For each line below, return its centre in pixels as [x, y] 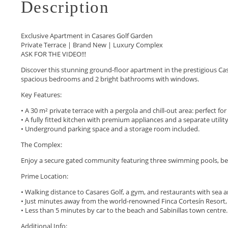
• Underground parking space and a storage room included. [110, 129]
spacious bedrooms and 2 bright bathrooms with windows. [110, 79]
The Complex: [41, 144]
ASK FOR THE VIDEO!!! [53, 54]
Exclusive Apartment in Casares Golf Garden [87, 35]
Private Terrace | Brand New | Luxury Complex [92, 45]
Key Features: [41, 94]
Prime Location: [44, 176]
